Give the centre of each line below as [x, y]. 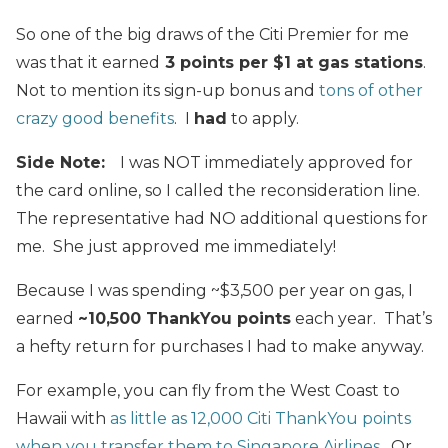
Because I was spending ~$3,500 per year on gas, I [214, 290]
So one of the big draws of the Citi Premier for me [212, 34]
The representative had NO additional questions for [222, 218]
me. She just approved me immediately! [176, 246]
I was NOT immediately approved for [266, 162]
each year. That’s [361, 318]
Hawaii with [63, 418]
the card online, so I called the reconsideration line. [220, 190]
